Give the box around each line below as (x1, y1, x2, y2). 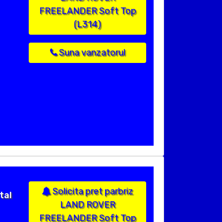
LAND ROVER (59, 199, 115, 211)
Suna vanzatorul (56, 47, 125, 58)
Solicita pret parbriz (51, 186, 133, 197)
